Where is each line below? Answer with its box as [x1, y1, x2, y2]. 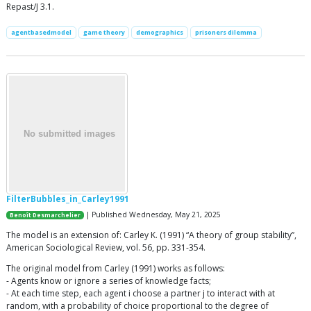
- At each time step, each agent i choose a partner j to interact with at [6, 287, 275, 299]
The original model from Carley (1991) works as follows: [6, 262, 225, 274]
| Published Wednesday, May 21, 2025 [84, 209, 221, 219]
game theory [83, 28, 125, 37]
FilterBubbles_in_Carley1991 [6, 192, 129, 205]
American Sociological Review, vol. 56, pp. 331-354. [6, 241, 205, 253]
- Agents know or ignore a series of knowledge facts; [6, 274, 211, 287]
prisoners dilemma [194, 28, 257, 37]
